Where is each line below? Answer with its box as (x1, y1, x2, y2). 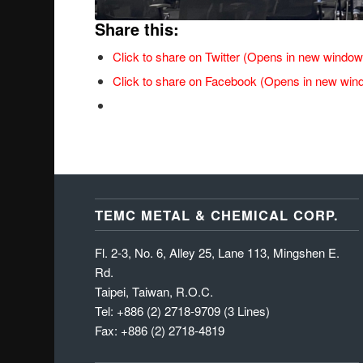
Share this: (95, 17, 180, 41)
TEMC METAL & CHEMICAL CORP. (95, 205, 340, 225)
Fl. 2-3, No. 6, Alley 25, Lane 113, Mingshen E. (95, 244, 340, 262)
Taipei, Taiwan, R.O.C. (95, 283, 214, 301)
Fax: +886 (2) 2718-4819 (95, 322, 225, 340)
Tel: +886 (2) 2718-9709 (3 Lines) (95, 302, 271, 320)
